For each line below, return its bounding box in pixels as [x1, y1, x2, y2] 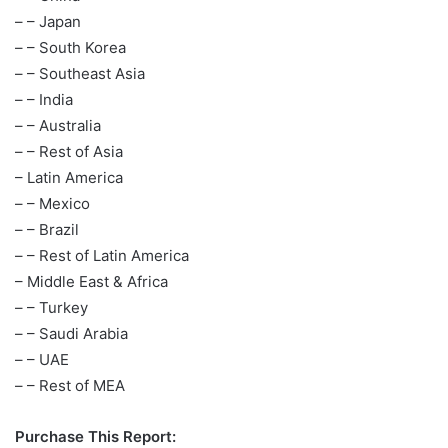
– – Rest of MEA [15, 376, 125, 395]
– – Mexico [15, 194, 90, 213]
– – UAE [15, 350, 69, 369]
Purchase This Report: [15, 427, 176, 446]
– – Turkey [15, 298, 88, 317]
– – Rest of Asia [15, 142, 123, 161]
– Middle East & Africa [15, 272, 168, 291]
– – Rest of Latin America [15, 246, 189, 265]
